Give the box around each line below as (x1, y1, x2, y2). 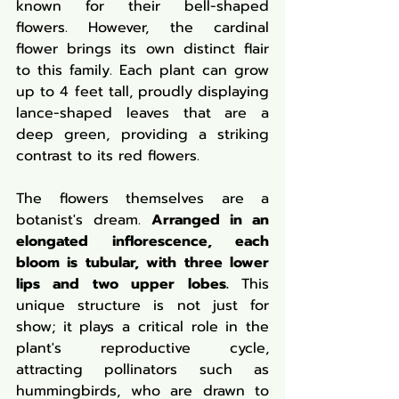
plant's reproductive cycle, (16, 338, 269, 359)
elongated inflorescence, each (16, 231, 269, 252)
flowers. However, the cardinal (16, 17, 269, 38)
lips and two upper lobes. (16, 273, 241, 295)
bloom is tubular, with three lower (16, 252, 269, 273)
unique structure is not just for (16, 295, 269, 316)
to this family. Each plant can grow (16, 60, 269, 81)
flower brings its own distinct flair (16, 38, 269, 60)
